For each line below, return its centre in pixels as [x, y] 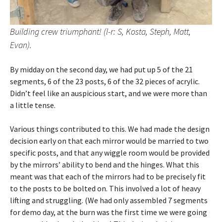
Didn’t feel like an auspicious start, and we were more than [109, 93]
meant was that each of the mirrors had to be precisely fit [108, 176]
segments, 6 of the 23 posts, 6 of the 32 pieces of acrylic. [105, 81]
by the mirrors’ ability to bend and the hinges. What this [105, 164]
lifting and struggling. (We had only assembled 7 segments [109, 200]
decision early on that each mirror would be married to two [109, 140]
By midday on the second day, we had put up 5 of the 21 [101, 69]
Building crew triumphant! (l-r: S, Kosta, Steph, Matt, [100, 31]
